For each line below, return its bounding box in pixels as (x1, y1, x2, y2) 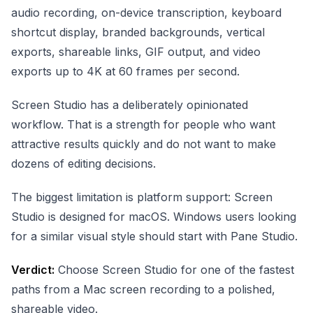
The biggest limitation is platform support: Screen (11, 189, 272, 204)
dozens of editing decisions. (11, 156, 156, 170)
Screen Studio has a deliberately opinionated (11, 97, 248, 112)
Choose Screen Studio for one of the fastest (54, 262, 294, 277)
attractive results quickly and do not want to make (11, 136, 276, 151)
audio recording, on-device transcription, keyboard (11, 5, 282, 20)
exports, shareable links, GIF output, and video (11, 44, 261, 59)
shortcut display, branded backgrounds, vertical (11, 24, 265, 39)
